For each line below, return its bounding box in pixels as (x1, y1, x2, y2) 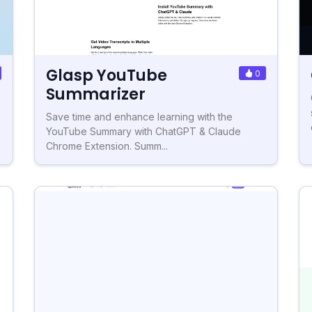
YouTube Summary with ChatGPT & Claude (46, 125, 241, 137)
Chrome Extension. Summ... (46, 139, 168, 152)
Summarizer (46, 83, 146, 105)
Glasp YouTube (46, 64, 167, 86)
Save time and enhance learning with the (46, 110, 233, 123)
